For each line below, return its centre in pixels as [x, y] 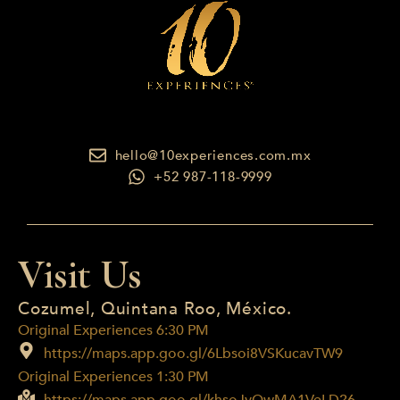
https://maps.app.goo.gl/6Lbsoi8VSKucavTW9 [193, 354]
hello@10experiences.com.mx [213, 155]
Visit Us [80, 275]
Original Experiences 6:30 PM [113, 330]
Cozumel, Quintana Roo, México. [155, 309]
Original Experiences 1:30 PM [113, 377]
